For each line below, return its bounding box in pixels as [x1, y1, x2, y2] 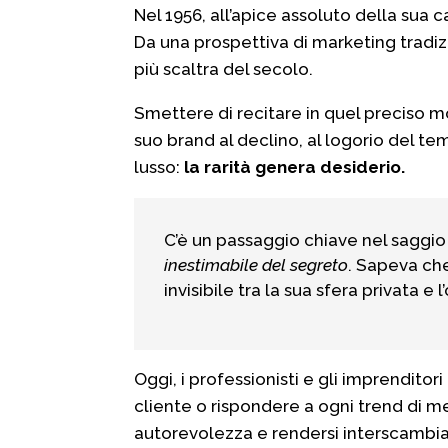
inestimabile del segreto [164, 254, 349, 275]
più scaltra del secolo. [134, 59, 314, 80]
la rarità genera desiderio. [184, 157, 406, 178]
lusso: [134, 157, 185, 178]
